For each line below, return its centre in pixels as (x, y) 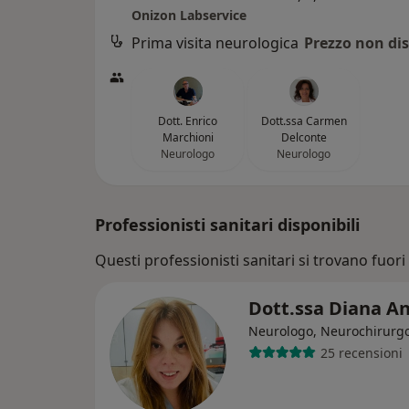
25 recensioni (361, 352)
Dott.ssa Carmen (304, 121)
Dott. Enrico (188, 121)
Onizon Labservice (189, 15)
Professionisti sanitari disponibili (227, 225)
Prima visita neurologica (215, 43)
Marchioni (188, 137)
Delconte (304, 137)
